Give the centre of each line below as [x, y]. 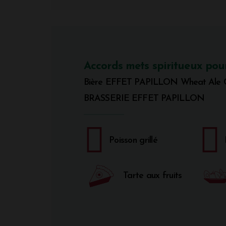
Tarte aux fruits [153, 176]
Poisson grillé [133, 140]
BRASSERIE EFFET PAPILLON [144, 98]
